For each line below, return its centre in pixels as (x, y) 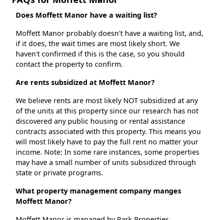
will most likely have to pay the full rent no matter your (107, 142)
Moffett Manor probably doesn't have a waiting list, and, (110, 33)
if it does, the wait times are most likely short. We (98, 44)
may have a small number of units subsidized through (106, 163)
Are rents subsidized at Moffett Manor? (85, 82)
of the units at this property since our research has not (107, 111)
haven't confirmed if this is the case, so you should (100, 54)
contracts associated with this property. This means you (108, 132)
